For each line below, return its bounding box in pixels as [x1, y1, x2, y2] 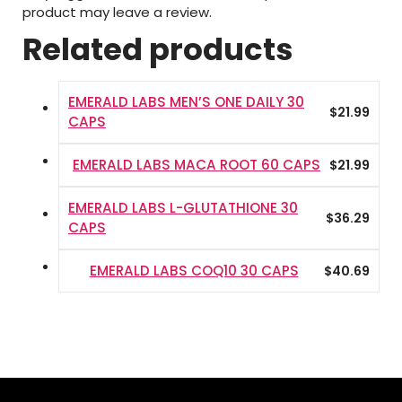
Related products [22, 28, 293, 71]
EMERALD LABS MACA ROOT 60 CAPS [73, 155, 320, 174]
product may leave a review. [22, 3, 212, 22]
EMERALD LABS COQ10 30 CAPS [89, 261, 299, 280]
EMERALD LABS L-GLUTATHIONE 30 [68, 198, 298, 217]
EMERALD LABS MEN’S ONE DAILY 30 [68, 92, 304, 111]
